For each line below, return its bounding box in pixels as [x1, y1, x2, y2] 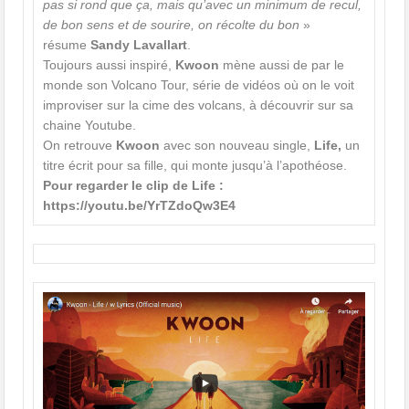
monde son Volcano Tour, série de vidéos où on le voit [43, 78, 355, 93]
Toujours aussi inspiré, [43, 58, 176, 73]
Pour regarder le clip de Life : [43, 178, 225, 194]
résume [43, 37, 91, 53]
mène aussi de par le [219, 58, 345, 73]
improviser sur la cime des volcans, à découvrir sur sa [43, 98, 354, 113]
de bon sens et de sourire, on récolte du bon [43, 17, 300, 33]
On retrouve [43, 138, 117, 153]
